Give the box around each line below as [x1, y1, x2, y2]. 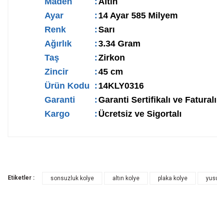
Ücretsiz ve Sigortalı [98, 109, 182, 119]
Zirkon [98, 53, 125, 62]
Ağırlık [45, 39, 93, 48]
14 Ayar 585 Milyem [98, 11, 178, 20]
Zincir [45, 67, 71, 77]
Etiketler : [8, 174, 34, 181]
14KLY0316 [98, 81, 144, 91]
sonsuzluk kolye [50, 175, 94, 182]
